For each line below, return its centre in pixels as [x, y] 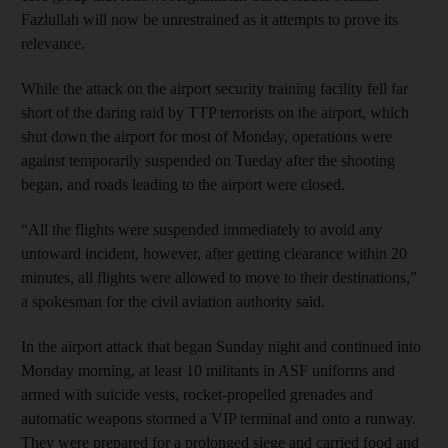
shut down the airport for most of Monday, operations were [206, 136]
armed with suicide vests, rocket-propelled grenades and [197, 394]
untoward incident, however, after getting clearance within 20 [214, 253]
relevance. [53, 43]
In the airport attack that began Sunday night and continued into [221, 346]
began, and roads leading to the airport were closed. [183, 184]
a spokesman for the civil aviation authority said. [173, 301]
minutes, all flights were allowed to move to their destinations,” [219, 277]
